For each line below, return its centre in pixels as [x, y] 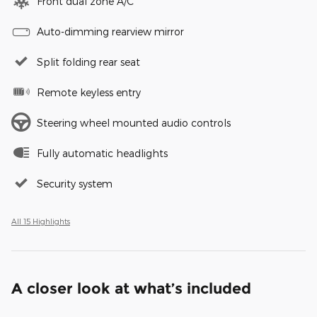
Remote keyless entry [89, 93]
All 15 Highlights [41, 221]
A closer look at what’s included [131, 289]
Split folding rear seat [88, 62]
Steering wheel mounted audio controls [134, 123]
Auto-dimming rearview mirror [110, 32]
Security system [75, 184]
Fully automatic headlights [102, 154]
